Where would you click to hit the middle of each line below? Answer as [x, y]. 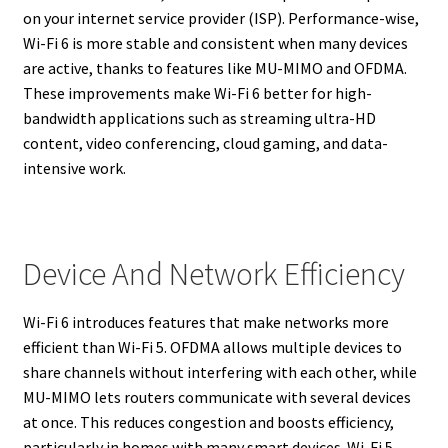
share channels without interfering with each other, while [219, 371]
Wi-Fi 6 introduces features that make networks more [205, 321]
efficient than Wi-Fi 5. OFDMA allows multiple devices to [212, 346]
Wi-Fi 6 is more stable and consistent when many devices [215, 43]
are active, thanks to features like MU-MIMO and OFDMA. [214, 68]
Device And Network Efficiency [213, 273]
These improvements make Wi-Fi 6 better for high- [197, 93]
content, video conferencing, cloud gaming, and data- [205, 143]
